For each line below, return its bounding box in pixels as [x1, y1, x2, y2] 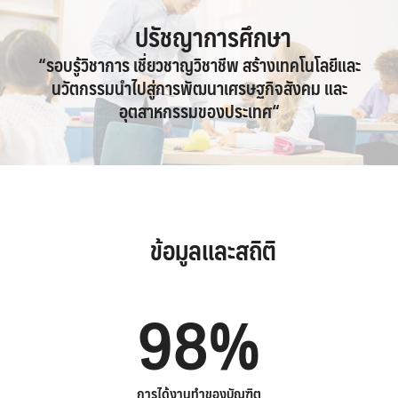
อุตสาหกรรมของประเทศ [118, 96, 272, 126]
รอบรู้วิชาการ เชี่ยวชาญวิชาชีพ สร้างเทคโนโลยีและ [45, 50, 361, 80]
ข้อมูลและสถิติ [150, 228, 276, 271]
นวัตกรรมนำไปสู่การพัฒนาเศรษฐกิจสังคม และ [51, 73, 347, 103]
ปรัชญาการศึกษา [135, 15, 291, 58]
